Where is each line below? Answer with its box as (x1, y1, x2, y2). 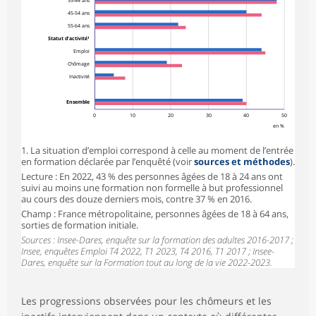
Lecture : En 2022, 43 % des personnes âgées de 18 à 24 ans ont (21, 169, 283, 183)
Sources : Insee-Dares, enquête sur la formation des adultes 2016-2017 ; (21, 233, 293, 246)
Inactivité (69, 72, 90, 80)
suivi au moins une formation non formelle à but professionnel (21, 181, 283, 194)
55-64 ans (68, 22, 91, 30)
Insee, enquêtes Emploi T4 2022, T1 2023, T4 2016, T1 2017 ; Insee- (21, 244, 274, 257)
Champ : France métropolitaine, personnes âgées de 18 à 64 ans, (21, 207, 288, 220)
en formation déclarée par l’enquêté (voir (21, 154, 194, 168)
